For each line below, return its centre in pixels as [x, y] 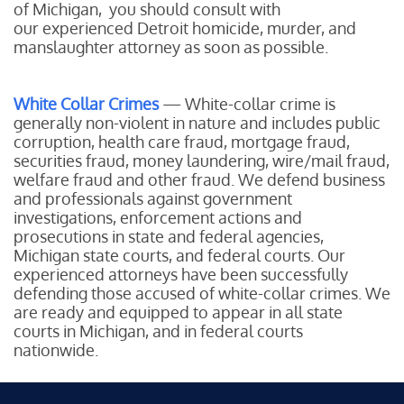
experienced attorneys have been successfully [181, 274]
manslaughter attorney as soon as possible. [171, 47]
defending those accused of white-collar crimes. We [202, 293]
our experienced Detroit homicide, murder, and [185, 28]
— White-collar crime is [249, 104]
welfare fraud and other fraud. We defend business [199, 179]
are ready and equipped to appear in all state [178, 312]
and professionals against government [153, 198]
